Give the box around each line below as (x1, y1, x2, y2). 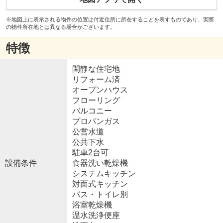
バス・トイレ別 (72, 190, 128, 199)
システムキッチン (72, 169, 136, 178)
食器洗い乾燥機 (72, 159, 128, 168)
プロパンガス (72, 117, 120, 126)
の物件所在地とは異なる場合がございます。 (5, 24, 115, 30)
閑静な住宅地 (72, 65, 120, 74)
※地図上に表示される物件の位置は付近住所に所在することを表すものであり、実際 (5, 16, 214, 23)
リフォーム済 (72, 75, 120, 84)
